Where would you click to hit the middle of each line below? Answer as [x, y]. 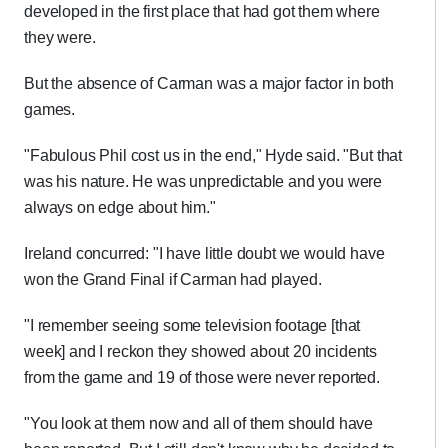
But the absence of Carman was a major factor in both [209, 83]
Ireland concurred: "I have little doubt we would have [204, 253]
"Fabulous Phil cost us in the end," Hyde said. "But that [213, 155]
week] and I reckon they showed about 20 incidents [201, 351]
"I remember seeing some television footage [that [192, 325]
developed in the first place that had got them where [202, 11]
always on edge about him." [120, 207]
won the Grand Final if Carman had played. [173, 279]
